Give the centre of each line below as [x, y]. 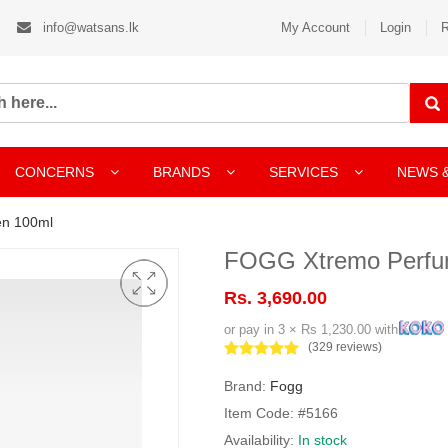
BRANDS [183, 172]
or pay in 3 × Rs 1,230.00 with [311, 329]
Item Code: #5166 [281, 413]
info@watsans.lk [89, 27]
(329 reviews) [345, 347]
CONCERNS [54, 172]
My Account [315, 27]
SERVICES [305, 172]
